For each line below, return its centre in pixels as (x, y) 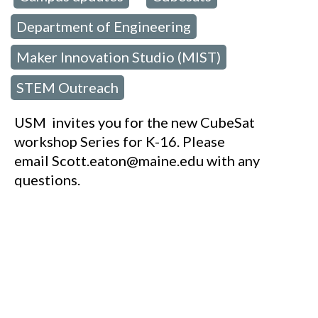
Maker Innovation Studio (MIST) (119, 57)
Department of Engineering (104, 26)
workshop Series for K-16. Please (120, 141)
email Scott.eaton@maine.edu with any (137, 160)
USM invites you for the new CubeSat (135, 122)
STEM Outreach (67, 87)
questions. (47, 180)
